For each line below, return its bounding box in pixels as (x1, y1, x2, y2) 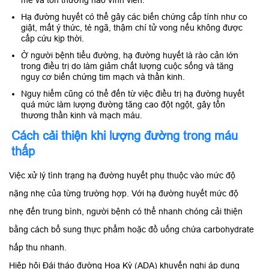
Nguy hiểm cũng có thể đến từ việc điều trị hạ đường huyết (21, 89, 244, 99)
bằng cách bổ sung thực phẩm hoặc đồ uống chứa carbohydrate (9, 225, 254, 235)
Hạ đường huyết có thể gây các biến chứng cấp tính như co (21, 12, 247, 22)
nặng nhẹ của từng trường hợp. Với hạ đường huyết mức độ (9, 189, 238, 199)
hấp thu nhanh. (9, 243, 67, 253)
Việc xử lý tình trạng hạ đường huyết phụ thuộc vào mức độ (9, 171, 235, 181)
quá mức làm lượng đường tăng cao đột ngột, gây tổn (21, 100, 225, 110)
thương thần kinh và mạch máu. (21, 110, 142, 121)
